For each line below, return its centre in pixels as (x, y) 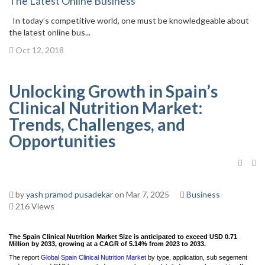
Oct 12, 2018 (39, 50)
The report (25, 257)
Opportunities (62, 141)
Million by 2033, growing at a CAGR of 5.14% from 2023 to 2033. (107, 244)
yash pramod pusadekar (70, 194)
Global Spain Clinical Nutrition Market (93, 257)
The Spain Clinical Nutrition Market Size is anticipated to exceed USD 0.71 (123, 237)
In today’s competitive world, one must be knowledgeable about (129, 20)
